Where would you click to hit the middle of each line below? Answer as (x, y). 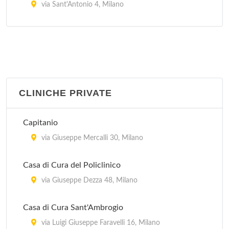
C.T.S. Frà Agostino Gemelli (71, 32)
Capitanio (40, 123)
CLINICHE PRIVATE (65, 93)
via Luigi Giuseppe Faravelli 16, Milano (100, 223)
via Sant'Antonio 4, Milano (82, 5)
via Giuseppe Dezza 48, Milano (88, 180)
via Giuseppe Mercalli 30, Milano (91, 138)
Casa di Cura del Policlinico (72, 165)
